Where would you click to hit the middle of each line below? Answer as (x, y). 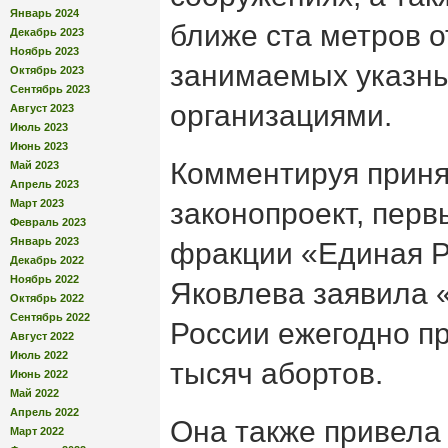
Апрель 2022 (44, 411)
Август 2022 (42, 335)
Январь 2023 (44, 240)
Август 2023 (42, 107)
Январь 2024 (44, 12)
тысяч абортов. (276, 373)
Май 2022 (34, 392)
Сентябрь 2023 (50, 88)
